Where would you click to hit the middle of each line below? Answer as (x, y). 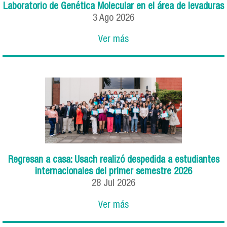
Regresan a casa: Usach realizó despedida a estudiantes (113, 161)
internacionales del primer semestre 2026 (113, 172)
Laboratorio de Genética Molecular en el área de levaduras (113, 7)
